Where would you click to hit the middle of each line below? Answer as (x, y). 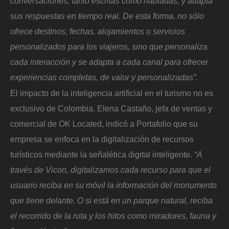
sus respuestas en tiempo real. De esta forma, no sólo (107, 16)
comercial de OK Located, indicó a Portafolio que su (104, 124)
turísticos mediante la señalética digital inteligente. (102, 155)
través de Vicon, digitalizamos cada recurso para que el (110, 170)
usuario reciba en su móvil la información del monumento (113, 185)
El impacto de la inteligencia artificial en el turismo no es (112, 93)
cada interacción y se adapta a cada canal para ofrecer (109, 62)
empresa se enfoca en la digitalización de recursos (102, 139)
